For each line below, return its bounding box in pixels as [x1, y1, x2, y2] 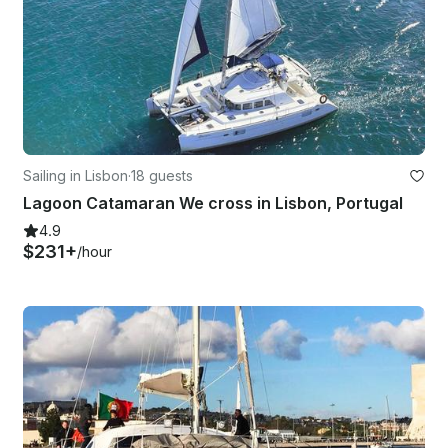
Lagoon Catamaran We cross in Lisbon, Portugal [23, 193, 403, 214]
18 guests [131, 167, 193, 185]
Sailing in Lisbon [23, 167, 128, 185]
